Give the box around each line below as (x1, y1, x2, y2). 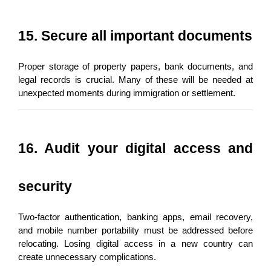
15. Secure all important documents (18, 27, 252, 44)
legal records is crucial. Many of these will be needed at (18, 74, 253, 85)
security (18, 178, 72, 194)
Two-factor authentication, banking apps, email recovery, (18, 212, 253, 222)
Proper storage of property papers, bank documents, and (18, 61, 253, 71)
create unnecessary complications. (18, 252, 156, 262)
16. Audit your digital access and (18, 140, 253, 156)
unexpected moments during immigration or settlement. (18, 88, 235, 98)
